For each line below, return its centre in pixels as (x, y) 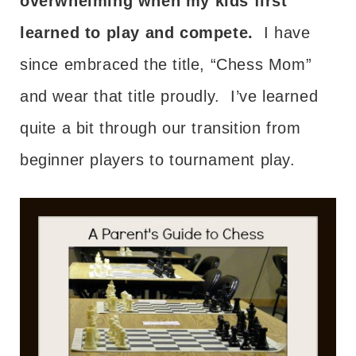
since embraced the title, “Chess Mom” (166, 64)
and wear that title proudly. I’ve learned (169, 96)
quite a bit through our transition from (161, 128)
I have (282, 32)
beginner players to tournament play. (158, 159)
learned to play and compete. (137, 32)
